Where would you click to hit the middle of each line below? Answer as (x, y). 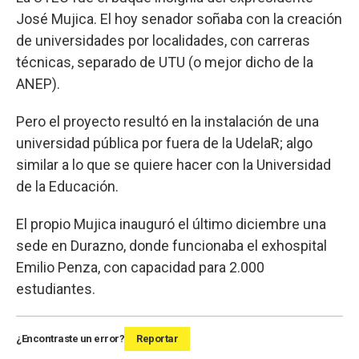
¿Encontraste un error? (70, 338)
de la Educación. (67, 186)
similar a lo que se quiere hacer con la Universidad (173, 164)
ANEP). (38, 83)
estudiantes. (56, 288)
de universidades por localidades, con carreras (163, 40)
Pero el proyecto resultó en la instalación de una (167, 121)
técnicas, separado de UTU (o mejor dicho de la (165, 62)
